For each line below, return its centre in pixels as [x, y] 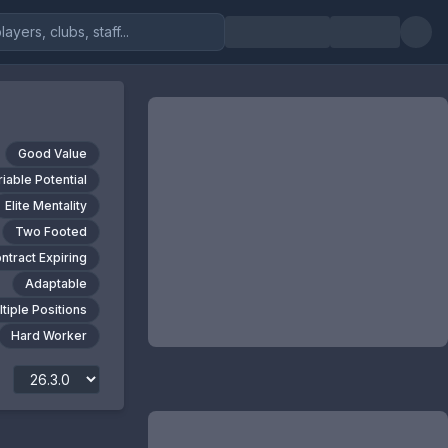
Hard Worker [48, 335]
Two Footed [50, 231]
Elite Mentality [45, 205]
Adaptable [55, 283]
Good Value [52, 153]
